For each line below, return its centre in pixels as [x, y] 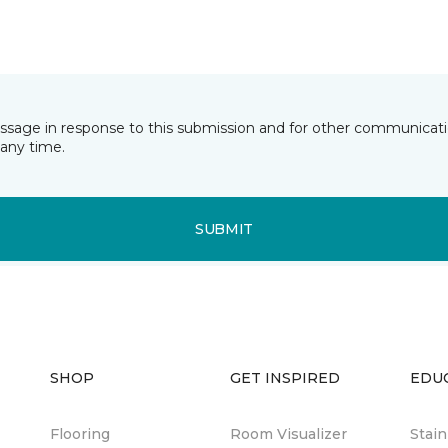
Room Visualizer [288, 434]
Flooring [80, 434]
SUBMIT [224, 228]
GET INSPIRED [285, 378]
